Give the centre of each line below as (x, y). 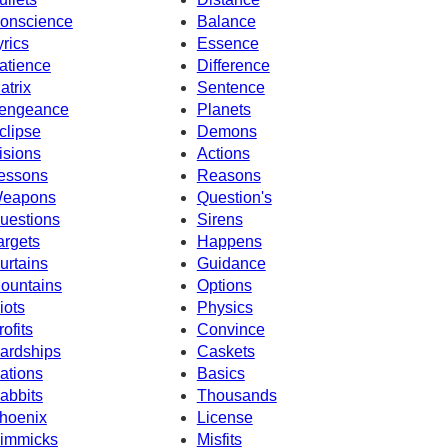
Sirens (219, 219)
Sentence (230, 87)
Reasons (228, 175)
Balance (226, 21)
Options (224, 285)
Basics (220, 373)
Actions (223, 153)
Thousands (236, 395)
